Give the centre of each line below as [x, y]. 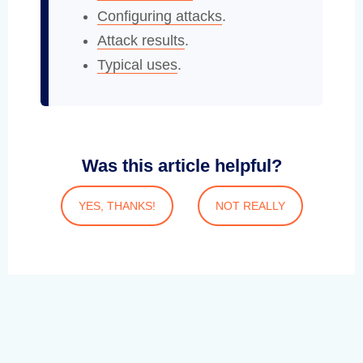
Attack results [141, 40]
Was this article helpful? [181, 165]
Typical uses [137, 64]
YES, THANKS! [117, 205]
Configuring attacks [160, 16]
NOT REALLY [250, 205]
